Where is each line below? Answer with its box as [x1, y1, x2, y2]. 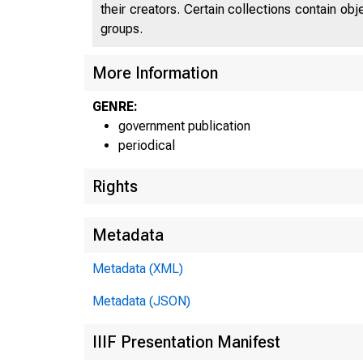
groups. [100, 20, 143, 36]
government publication [118, 117, 250, 134]
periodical [118, 137, 175, 153]
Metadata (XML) [92, 260, 183, 276]
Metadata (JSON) [92, 293, 190, 309]
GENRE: [92, 98, 138, 114]
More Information [92, 62, 218, 83]
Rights [92, 176, 138, 196]
